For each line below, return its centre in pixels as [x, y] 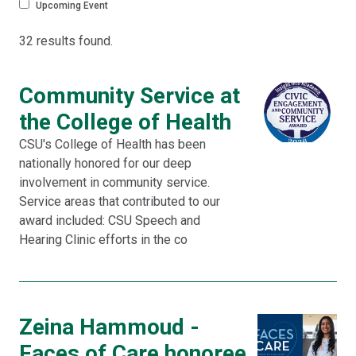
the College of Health [125, 122]
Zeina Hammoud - [109, 327]
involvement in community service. [114, 182]
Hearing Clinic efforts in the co [103, 240]
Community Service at [130, 96]
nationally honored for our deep [105, 163]
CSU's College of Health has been [112, 144]
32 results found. [66, 41]
